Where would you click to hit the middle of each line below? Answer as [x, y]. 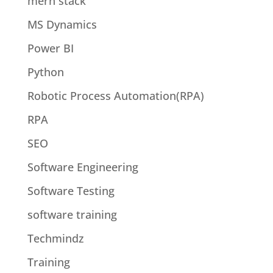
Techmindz [55, 239]
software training [72, 215]
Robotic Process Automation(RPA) [115, 96]
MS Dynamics [62, 25]
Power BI [50, 48]
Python [45, 72]
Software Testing [71, 191]
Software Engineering [83, 167]
